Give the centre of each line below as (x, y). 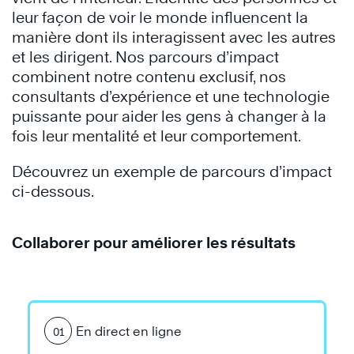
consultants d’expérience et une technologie (171, 96)
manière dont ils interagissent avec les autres (174, 37)
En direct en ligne (129, 331)
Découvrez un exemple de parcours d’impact (172, 171)
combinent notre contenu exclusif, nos (149, 76)
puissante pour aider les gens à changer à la (169, 116)
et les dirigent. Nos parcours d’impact (145, 56)
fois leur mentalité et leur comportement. (156, 136)
